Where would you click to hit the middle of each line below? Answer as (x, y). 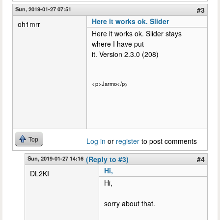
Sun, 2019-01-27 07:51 (43, 9)
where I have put (118, 43)
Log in (96, 141)
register (128, 141)
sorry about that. (130, 203)
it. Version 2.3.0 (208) (125, 54)
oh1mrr (29, 24)
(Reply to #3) (107, 159)
